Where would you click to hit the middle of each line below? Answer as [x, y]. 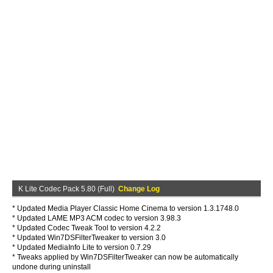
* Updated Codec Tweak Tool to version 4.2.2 [87, 228]
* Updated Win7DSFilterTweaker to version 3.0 [89, 238]
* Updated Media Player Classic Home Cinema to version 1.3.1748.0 [126, 208]
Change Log [139, 189]
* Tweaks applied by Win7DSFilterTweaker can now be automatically [125, 257]
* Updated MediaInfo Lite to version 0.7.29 [82, 247]
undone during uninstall [51, 267]
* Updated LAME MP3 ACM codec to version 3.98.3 [97, 218]
